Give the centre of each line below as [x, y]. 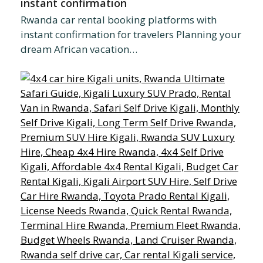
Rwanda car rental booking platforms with [118, 20]
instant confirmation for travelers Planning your [131, 35]
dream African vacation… [79, 49]
